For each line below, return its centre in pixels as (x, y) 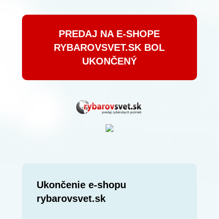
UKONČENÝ (109, 61)
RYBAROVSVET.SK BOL (109, 47)
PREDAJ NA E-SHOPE (109, 34)
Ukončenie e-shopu (81, 185)
